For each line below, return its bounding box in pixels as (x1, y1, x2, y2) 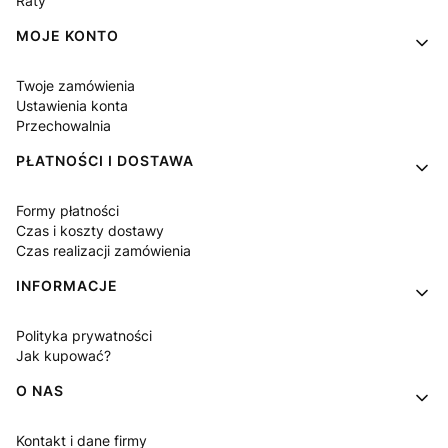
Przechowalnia (16, 116, 111, 134)
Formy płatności (16, 201, 119, 219)
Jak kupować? (16, 346, 111, 364)
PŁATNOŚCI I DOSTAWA (16, 151, 194, 169)
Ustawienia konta (16, 96, 128, 114)
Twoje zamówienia (16, 76, 135, 94)
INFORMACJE (16, 276, 118, 294)
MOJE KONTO (16, 26, 119, 44)
